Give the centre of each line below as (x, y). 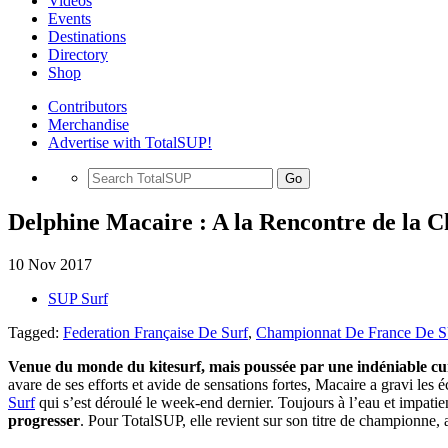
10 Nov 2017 (50, 264)
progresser (44, 420)
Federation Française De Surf (155, 332)
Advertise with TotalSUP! (130, 142)
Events (69, 18)
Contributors (87, 106)
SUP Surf (78, 298)
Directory (78, 54)
